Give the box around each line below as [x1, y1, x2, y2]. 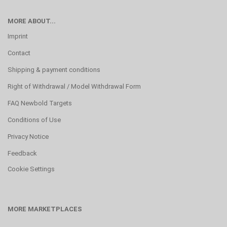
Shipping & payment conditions [8, 66, 100, 73]
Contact [8, 49, 30, 57]
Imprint [8, 32, 28, 40]
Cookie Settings [8, 165, 55, 173]
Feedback [8, 149, 37, 157]
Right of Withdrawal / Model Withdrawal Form [8, 83, 141, 90]
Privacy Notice [8, 133, 49, 140]
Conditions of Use [8, 116, 61, 124]
